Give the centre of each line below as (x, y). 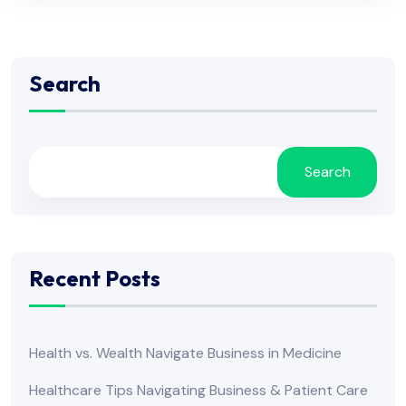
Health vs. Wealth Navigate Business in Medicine (185, 353)
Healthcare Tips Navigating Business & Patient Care (198, 390)
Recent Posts (95, 278)
